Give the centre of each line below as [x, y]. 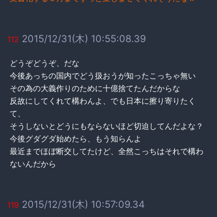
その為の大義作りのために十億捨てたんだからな [95, 88]
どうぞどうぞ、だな [45, 63]
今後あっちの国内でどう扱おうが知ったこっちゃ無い [103, 75]
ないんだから [33, 163]
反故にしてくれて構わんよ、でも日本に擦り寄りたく [103, 101]
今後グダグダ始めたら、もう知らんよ [76, 138]
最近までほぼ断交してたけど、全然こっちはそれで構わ [107, 151]
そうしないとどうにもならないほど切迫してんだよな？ [107, 126]
